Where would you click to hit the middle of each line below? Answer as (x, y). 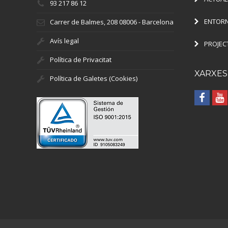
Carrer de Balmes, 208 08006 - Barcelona (112, 22)
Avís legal (64, 41)
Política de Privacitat (81, 60)
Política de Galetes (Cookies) (94, 79)
